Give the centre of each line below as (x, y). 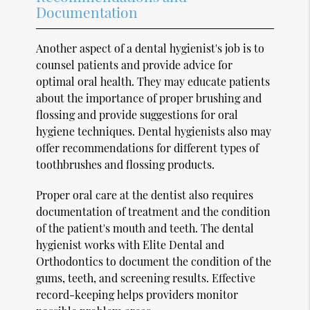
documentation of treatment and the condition (154, 211)
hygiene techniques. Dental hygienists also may (154, 131)
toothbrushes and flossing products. (126, 164)
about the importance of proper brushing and (149, 98)
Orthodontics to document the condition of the (154, 261)
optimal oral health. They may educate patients (153, 81)
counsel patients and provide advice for (135, 64)
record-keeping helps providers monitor (137, 294)
